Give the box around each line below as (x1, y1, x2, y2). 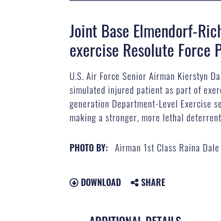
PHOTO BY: (70, 141, 109, 154)
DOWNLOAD (78, 175, 121, 188)
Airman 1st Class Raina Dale (115, 140, 220, 154)
